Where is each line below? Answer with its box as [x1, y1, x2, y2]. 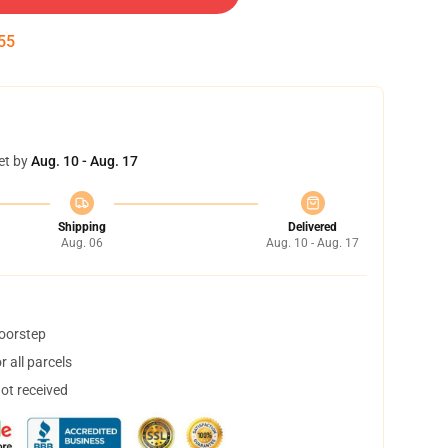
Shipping [57, 220, 106, 234]
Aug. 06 [60, 236, 103, 250]
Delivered [288, 220, 337, 234]
